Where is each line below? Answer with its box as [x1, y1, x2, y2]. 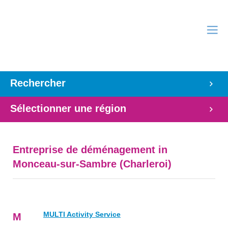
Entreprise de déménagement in [13, 144, 167, 155]
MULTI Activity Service [43, 210, 121, 218]
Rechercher [10, 77, 66, 89]
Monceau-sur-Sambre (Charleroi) [13, 158, 172, 169]
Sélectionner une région [10, 103, 126, 114]
